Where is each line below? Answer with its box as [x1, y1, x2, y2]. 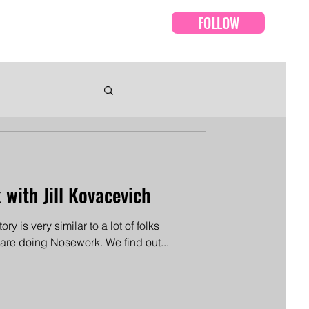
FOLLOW [197, 12, 239, 33]
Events [18, 24, 52, 38]
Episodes [76, 24, 123, 38]
